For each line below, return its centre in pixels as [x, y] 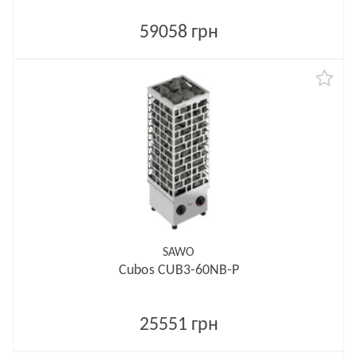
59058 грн [178, 33]
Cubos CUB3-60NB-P [178, 271]
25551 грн [178, 325]
